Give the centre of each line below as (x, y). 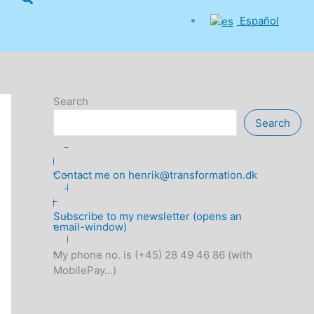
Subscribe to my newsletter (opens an (148, 217)
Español (259, 20)
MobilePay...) (85, 271)
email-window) (90, 227)
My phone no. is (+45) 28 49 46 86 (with (153, 255)
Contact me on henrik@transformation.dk (155, 175)
